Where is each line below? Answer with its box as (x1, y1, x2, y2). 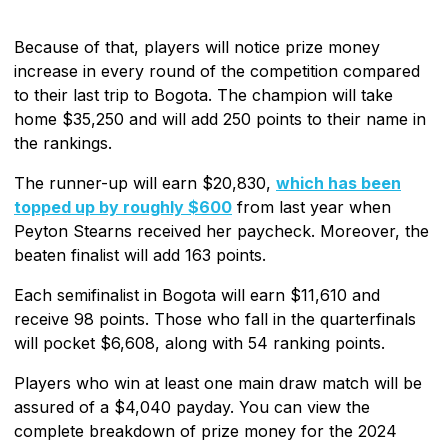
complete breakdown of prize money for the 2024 (14, 420, 397, 441)
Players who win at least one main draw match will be (14, 372, 422, 393)
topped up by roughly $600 (14, 196, 232, 217)
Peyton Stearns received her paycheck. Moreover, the (14, 220, 429, 241)
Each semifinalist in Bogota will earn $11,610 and (14, 284, 380, 305)
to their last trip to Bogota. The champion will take (14, 84, 393, 105)
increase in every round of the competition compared (14, 60, 420, 81)
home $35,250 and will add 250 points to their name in (14, 108, 426, 129)
